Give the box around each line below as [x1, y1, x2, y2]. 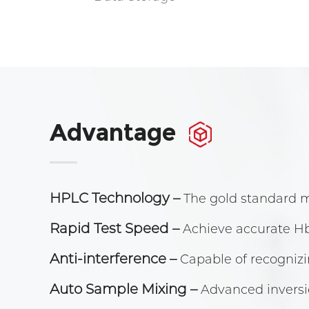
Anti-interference [50, 250, 166, 267]
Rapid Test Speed [50, 220, 169, 237]
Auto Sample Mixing [50, 281, 187, 297]
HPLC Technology [50, 190, 170, 206]
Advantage [50, 118, 176, 148]
